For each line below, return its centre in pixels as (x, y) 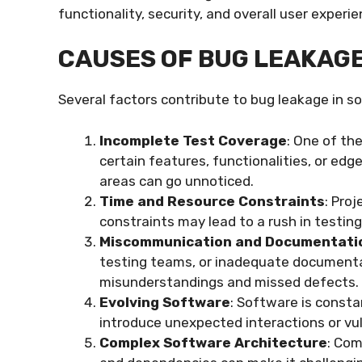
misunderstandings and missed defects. (229, 282)
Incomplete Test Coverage (193, 140)
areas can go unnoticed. (177, 181)
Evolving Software (165, 302)
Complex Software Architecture (213, 342)
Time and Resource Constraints (212, 201)
